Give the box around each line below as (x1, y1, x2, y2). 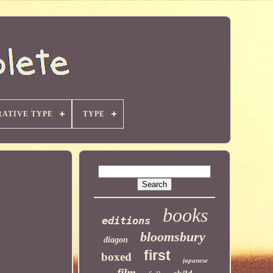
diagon (104, 235, 129, 244)
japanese (183, 257, 208, 264)
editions (101, 214, 151, 227)
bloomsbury (140, 229, 206, 244)
